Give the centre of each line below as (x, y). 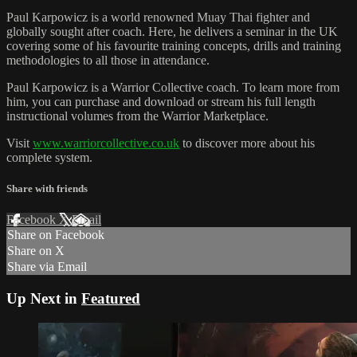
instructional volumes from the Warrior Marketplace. (137, 116)
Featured (111, 298)
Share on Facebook (56, 235)
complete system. (49, 157)
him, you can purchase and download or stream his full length (161, 101)
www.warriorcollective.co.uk (106, 143)
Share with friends (47, 189)
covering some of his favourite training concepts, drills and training (174, 45)
